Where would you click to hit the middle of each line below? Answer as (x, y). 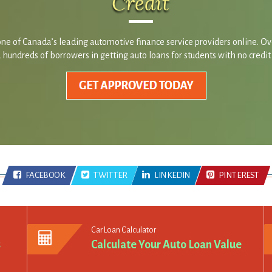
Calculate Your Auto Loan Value (166, 244)
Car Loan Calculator (124, 230)
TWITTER (110, 175)
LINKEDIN (172, 175)
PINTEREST (239, 175)
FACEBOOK (45, 175)
